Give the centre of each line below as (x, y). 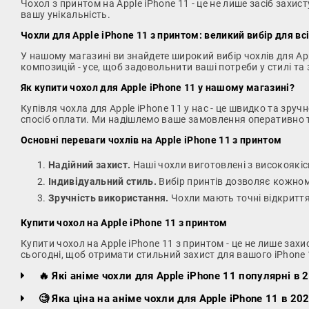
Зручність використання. (109, 198)
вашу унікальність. (66, 15)
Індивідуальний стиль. (102, 182)
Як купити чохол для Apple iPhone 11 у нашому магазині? (158, 88)
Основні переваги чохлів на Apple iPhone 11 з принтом (151, 140)
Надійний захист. (90, 165)
